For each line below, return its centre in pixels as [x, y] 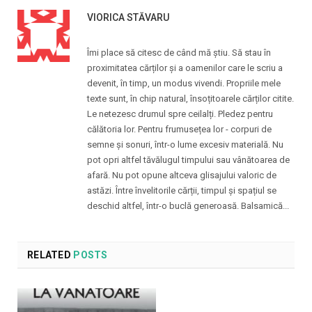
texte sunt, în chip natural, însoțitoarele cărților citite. [190, 98]
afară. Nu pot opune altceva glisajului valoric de [182, 175]
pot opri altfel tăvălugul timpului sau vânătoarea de [188, 159]
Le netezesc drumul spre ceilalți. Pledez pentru [180, 114]
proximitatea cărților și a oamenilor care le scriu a [185, 68]
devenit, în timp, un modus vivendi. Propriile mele [184, 83]
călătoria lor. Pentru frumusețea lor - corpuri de [179, 129]
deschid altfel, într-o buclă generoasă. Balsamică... [188, 205]
